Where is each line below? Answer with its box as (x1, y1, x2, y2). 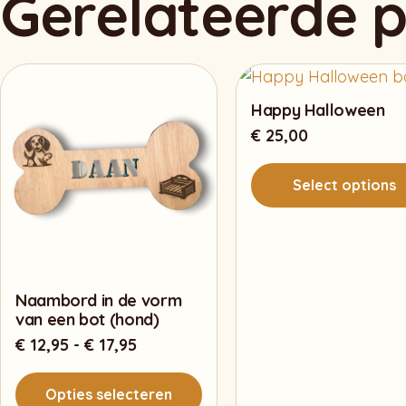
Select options (293, 176, 396, 194)
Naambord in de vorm (15, 290, 182, 311)
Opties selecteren (45, 385, 172, 403)
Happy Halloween (251, 100, 385, 121)
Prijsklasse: (136, 333, 224, 354)
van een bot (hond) (15, 309, 159, 330)
